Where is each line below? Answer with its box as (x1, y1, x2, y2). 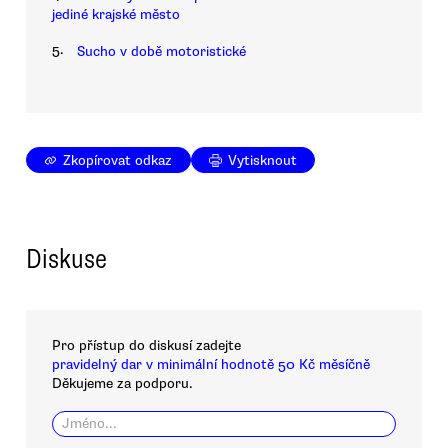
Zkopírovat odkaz (63, 151, 173, 169)
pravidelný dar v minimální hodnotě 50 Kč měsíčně (52, 356, 370, 374)
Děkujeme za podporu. (52, 375, 193, 393)
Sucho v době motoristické (77, 42, 246, 60)
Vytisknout (228, 151, 298, 169)
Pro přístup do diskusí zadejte (52, 337, 241, 355)
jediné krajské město (52, 6, 180, 24)
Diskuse (26, 241, 107, 276)
